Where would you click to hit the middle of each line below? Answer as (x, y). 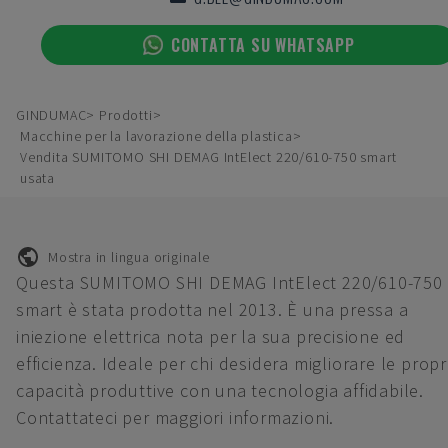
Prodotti (126, 115)
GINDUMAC (51, 115)
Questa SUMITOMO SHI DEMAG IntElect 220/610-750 (229, 282)
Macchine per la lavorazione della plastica (156, 136)
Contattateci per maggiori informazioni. (175, 417)
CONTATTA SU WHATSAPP (262, 45)
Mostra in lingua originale (129, 256)
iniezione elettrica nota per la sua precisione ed (211, 336)
